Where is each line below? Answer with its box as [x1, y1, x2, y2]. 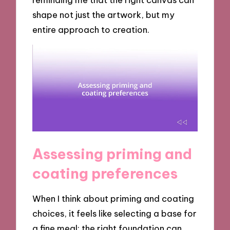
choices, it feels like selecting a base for [32, 208, 197, 219]
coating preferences [32, 164, 178, 182]
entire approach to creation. [32, 24, 150, 35]
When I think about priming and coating [32, 193, 195, 204]
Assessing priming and [32, 144, 193, 163]
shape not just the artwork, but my [32, 9, 175, 20]
